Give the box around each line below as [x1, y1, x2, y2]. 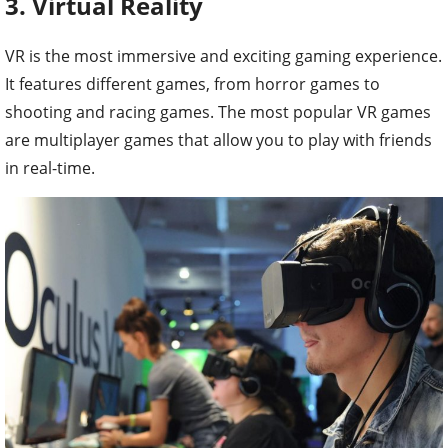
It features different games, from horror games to [5, 73, 380, 96]
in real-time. [5, 157, 95, 180]
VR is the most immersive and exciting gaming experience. [5, 45, 442, 68]
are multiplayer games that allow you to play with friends [5, 129, 432, 152]
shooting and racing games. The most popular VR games [5, 101, 431, 124]
